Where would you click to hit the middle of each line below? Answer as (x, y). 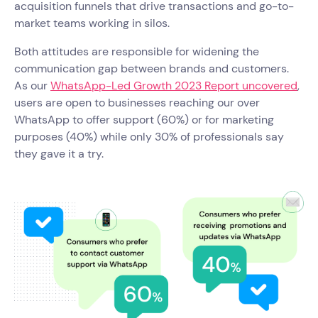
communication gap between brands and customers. (152, 68)
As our (32, 85)
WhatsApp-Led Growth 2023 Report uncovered (174, 85)
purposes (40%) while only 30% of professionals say (149, 136)
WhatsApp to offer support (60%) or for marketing (144, 119)
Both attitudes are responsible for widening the (137, 51)
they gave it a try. (59, 153)
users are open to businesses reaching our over (137, 102)
